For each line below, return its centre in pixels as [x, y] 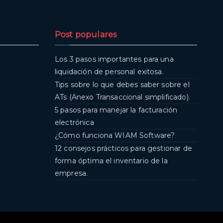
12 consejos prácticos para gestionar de [123, 149]
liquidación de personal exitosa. [109, 72]
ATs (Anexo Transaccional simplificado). [122, 97]
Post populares [86, 35]
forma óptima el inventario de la [111, 161]
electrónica [74, 123]
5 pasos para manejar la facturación [116, 110]
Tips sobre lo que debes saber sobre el [122, 85]
